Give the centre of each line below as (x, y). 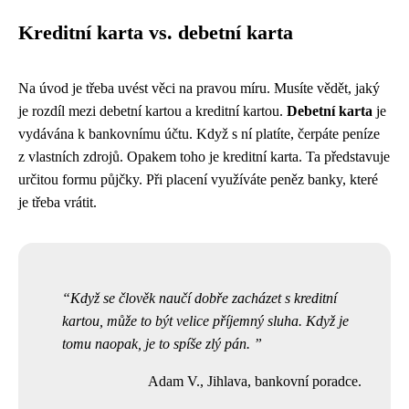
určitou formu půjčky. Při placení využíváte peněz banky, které (198, 180)
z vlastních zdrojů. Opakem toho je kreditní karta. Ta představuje (204, 157)
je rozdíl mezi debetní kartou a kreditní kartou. (152, 111)
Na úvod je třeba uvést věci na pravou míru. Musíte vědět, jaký (199, 89)
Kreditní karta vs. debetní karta (156, 33)
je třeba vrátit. (58, 203)
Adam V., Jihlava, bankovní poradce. (255, 382)
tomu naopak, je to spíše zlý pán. (158, 344)
